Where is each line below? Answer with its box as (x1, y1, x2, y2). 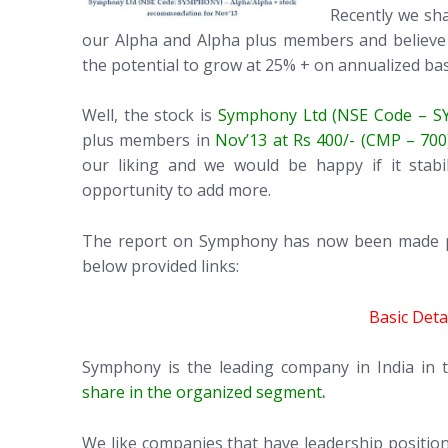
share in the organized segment (82, 381, 322, 404)
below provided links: (82, 254, 239, 277)
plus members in (82, 129, 216, 152)
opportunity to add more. (82, 179, 271, 202)
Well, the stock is (82, 104, 218, 127)
